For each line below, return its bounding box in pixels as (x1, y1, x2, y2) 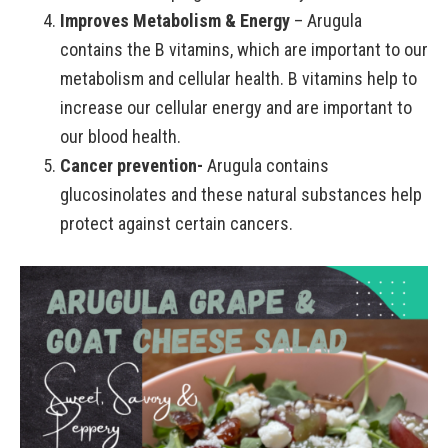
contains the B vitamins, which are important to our (60, 38, 428, 60)
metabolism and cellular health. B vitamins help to (60, 67, 417, 89)
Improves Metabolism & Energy (60, 9, 290, 31)
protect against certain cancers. (60, 212, 293, 234)
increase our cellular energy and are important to (60, 96, 412, 118)
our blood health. (60, 125, 181, 147)
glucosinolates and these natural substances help (60, 183, 422, 205)
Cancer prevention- (60, 154, 203, 176)
